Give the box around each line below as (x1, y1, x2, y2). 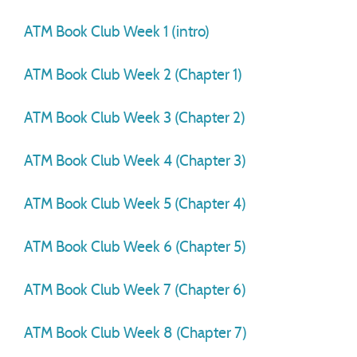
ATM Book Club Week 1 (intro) (24, 25, 210, 40)
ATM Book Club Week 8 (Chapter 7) (24, 326, 247, 341)
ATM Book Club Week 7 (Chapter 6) (24, 283, 246, 298)
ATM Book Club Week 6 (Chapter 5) (24, 240, 246, 255)
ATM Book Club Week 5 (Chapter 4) (24, 197, 246, 212)
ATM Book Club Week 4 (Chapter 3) (24, 154, 246, 169)
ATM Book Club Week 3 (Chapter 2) (24, 111, 245, 126)
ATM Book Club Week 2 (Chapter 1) (24, 68, 242, 83)
